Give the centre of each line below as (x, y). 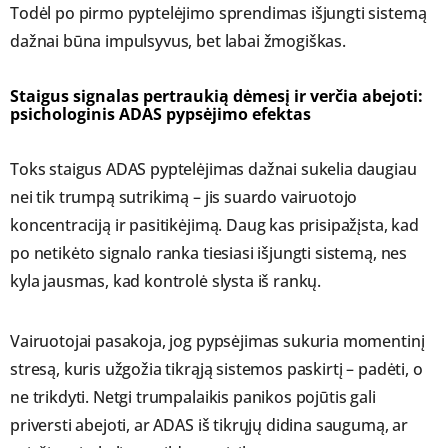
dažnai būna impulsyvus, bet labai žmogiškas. (178, 41)
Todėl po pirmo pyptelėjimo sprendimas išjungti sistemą (218, 13)
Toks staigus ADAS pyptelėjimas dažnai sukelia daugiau (213, 169)
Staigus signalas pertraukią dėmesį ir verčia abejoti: (216, 96)
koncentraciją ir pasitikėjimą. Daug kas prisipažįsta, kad (214, 225)
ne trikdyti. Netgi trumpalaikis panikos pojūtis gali (193, 397)
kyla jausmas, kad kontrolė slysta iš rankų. (166, 281)
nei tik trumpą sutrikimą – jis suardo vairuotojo (184, 197)
